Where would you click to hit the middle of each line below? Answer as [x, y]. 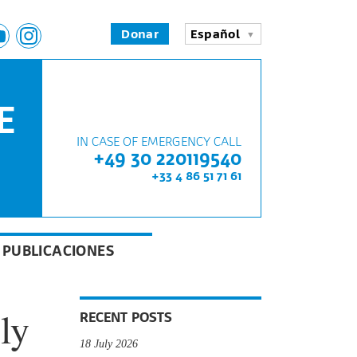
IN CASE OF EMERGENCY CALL [159, 141]
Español [216, 34]
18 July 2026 [109, 343]
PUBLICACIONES [58, 250]
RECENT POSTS [126, 317]
